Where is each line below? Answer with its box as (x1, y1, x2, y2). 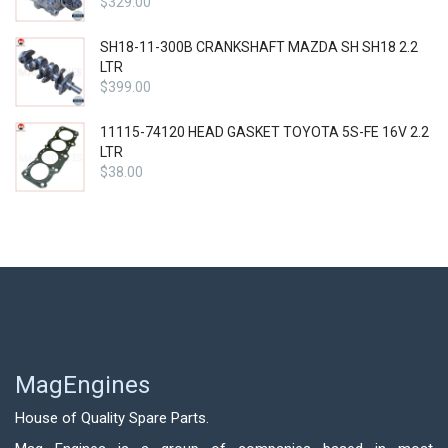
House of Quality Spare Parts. (15, 408, 209, 427)
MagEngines (15, 370, 150, 399)
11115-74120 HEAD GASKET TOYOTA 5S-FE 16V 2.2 (100, 123, 429, 140)
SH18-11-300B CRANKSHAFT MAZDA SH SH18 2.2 (100, 38, 418, 55)
